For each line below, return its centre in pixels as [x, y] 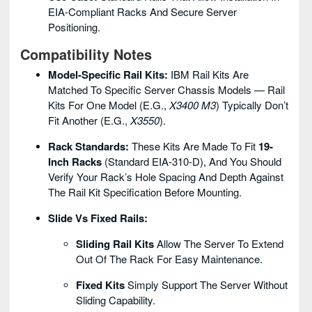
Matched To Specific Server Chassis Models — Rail [166, 90]
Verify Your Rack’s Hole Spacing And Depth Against [166, 177]
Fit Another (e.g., [89, 120]
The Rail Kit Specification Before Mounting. [145, 192]
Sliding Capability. [116, 300]
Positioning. [74, 27]
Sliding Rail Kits [115, 244]
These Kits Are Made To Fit [194, 146]
